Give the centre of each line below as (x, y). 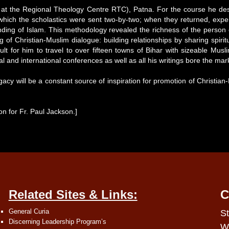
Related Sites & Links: (73, 194)
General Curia (29, 211)
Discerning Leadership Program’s (57, 222)
